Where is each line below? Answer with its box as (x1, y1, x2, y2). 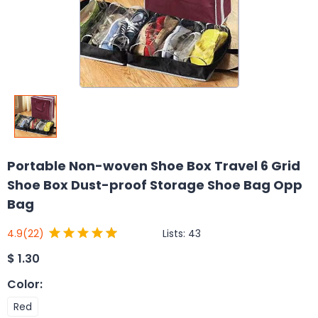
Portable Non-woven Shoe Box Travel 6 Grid (7, 157, 300, 175)
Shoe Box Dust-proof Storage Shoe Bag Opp (7, 176, 302, 194)
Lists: (163, 226, 188, 241)
